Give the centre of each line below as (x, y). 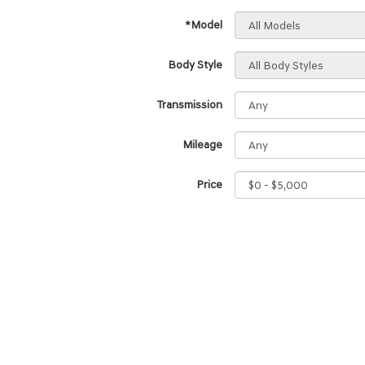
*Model (204, 25)
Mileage (202, 145)
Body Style (195, 65)
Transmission (190, 105)
